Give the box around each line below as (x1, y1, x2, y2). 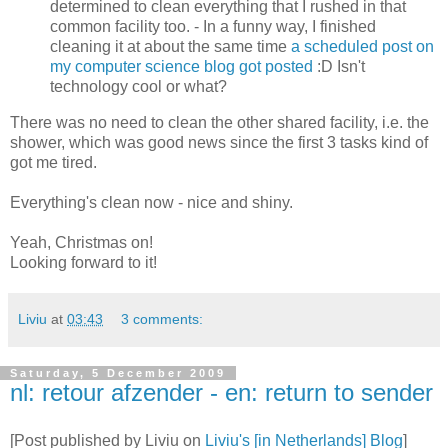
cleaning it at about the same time (50, 38, 291, 56)
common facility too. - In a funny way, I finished (50, 18, 376, 36)
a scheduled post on (291, 38, 434, 56)
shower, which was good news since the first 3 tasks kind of (10, 134, 428, 152)
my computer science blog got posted (50, 58, 313, 76)
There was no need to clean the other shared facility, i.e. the (10, 114, 429, 132)
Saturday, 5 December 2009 (10, 367, 226, 380)
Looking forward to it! (10, 254, 157, 272)
